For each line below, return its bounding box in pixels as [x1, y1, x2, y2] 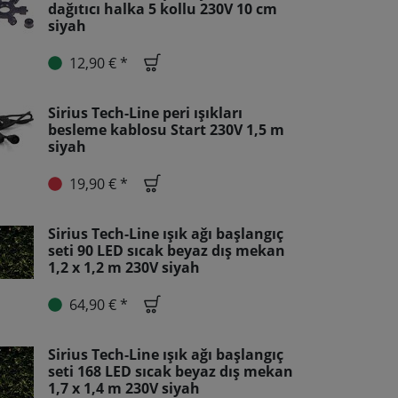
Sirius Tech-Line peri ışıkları [48, 103, 243, 123]
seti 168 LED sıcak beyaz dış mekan [48, 362, 293, 381]
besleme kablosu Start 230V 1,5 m [48, 120, 284, 139]
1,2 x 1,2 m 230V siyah [48, 258, 200, 277]
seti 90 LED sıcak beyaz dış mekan [48, 241, 285, 260]
